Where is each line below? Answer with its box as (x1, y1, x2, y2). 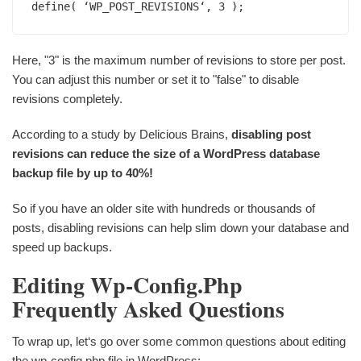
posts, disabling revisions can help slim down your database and (12, 220, 349, 234)
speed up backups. (12, 239, 112, 254)
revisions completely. (12, 91, 122, 106)
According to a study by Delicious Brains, (12, 127, 231, 141)
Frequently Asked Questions (12, 292, 284, 326)
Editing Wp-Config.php (12, 268, 243, 301)
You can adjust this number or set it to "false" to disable (12, 72, 299, 86)
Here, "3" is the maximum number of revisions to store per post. (12, 52, 346, 67)
